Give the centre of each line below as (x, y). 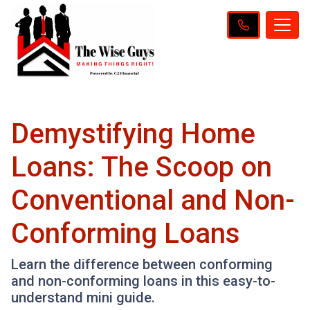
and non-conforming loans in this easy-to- (143, 281)
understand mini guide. (83, 297)
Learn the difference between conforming (142, 264)
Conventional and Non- (153, 200)
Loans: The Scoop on (142, 167)
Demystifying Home (133, 134)
